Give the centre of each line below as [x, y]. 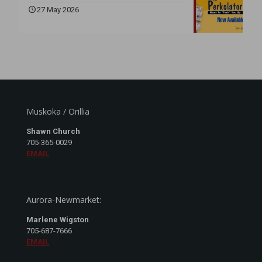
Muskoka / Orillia [58, 111]
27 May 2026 [58, 9]
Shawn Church [53, 131]
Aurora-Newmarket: [64, 199]
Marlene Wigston [58, 219]
